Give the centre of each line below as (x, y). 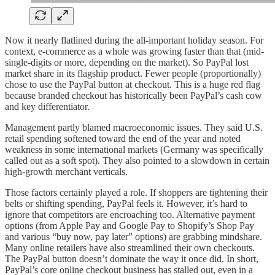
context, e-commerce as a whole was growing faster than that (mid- (134, 51)
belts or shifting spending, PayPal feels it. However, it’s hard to (126, 203)
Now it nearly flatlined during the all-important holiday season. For (134, 40)
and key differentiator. (47, 106)
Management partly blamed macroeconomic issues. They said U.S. (134, 127)
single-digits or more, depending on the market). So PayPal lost (127, 62)
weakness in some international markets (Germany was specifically (134, 149)
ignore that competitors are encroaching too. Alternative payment (130, 214)
